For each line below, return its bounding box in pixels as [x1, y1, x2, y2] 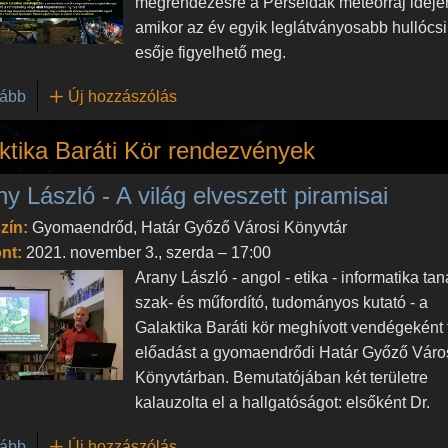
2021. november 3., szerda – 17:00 [25, 243, 271, 261]
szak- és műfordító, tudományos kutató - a [135, 293, 429, 311]
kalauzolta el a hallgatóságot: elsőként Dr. [135, 393, 431, 411]
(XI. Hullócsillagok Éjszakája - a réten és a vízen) [24, 86, 371, 104]
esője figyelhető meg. [135, 43, 287, 61]
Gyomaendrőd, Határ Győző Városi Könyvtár [31, 218, 347, 236]
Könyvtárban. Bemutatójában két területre [135, 368, 429, 386]
